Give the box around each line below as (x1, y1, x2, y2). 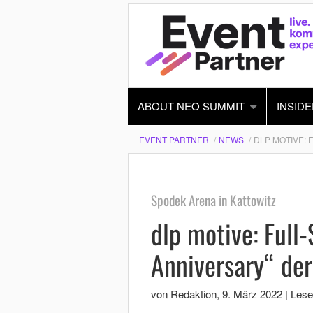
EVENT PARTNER (138, 133, 209, 145)
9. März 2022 (221, 286, 282, 302)
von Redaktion (150, 286, 217, 302)
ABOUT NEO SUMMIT (137, 99, 245, 113)
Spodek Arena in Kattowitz (150, 190, 276, 211)
